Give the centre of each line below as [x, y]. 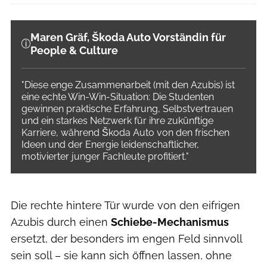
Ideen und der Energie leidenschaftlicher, [110, 144]
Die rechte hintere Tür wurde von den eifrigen [125, 206]
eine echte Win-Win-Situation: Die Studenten [118, 97]
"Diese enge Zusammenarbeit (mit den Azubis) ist [128, 85]
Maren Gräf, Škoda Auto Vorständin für [128, 37]
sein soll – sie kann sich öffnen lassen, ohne [121, 256]
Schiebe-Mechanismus [170, 222]
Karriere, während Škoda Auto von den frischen [125, 132]
